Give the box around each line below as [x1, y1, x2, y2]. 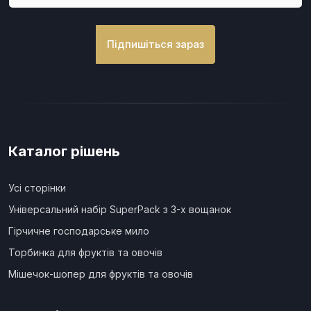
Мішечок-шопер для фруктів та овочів [8, 268, 193, 280]
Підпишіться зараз [107, 37, 204, 51]
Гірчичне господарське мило [8, 225, 149, 237]
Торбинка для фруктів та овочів [8, 246, 162, 259]
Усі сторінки [8, 182, 66, 194]
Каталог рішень [8, 143, 120, 160]
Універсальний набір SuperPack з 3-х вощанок [8, 203, 231, 216]
